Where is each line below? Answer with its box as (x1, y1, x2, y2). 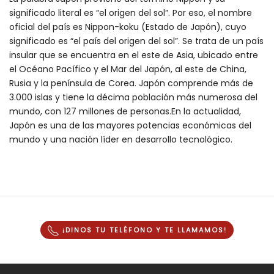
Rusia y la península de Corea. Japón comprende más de (9, 77, 253, 90)
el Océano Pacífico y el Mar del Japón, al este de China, (9, 63, 246, 76)
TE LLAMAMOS (165, 225, 224, 235)
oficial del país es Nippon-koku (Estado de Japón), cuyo (9, 21, 246, 34)
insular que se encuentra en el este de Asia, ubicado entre (9, 49, 258, 62)
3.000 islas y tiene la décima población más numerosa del (9, 91, 257, 104)
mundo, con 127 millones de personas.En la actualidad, (9, 105, 241, 118)
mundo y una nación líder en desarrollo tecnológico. (9, 133, 232, 146)
